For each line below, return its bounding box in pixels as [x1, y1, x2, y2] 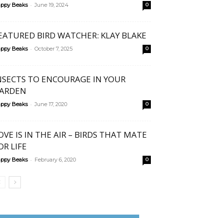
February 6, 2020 [35, 156, 76, 163]
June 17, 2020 [35, 101, 67, 108]
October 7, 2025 [35, 45, 73, 52]
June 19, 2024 [35, 1, 69, 8]
